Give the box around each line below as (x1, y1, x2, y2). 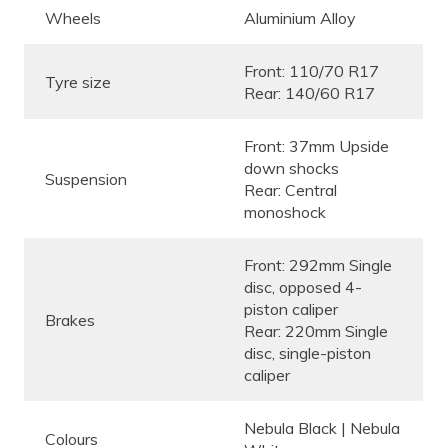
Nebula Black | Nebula (244, 417, 400, 438)
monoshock (244, 201, 326, 222)
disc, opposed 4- (244, 276, 362, 297)
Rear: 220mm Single (244, 320, 388, 341)
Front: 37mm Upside (244, 135, 389, 156)
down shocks (244, 157, 339, 178)
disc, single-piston (244, 342, 371, 363)
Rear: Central (244, 179, 337, 200)
